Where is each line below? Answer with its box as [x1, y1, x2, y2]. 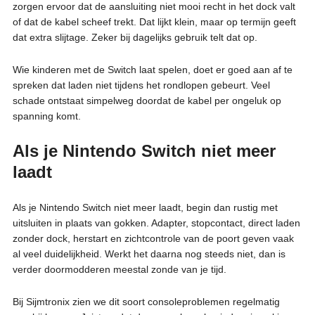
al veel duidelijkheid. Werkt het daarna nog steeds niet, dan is [12, 247, 285, 259]
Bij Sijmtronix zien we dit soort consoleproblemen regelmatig [12, 295, 280, 307]
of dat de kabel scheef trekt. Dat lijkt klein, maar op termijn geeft [12, 15, 296, 27]
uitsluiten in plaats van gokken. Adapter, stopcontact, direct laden [12, 217, 300, 229]
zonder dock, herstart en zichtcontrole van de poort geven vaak [12, 232, 294, 244]
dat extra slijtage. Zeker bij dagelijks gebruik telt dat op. [12, 31, 257, 43]
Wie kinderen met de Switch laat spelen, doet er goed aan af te [12, 63, 292, 75]
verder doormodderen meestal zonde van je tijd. [12, 263, 226, 275]
